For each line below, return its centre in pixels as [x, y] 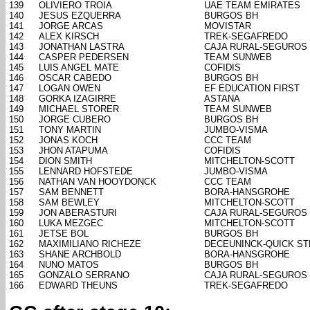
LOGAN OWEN [70, 89]
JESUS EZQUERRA [80, 16]
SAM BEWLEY [69, 203]
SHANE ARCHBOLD [80, 255]
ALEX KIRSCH [69, 37]
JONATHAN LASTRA [82, 47]
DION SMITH [65, 161]
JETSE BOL [64, 234]
